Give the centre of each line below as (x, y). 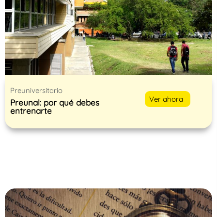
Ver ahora (166, 99)
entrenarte (31, 110)
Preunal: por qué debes (55, 102)
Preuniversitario (36, 90)
